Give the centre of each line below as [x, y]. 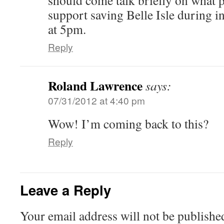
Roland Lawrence [95, 86]
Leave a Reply [65, 190]
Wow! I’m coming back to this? [128, 124]
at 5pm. [67, 29]
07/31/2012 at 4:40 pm [96, 100]
